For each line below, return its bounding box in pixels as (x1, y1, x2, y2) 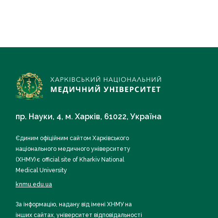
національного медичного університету (16, 145, 130, 152)
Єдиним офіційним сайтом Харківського (16, 134, 129, 142)
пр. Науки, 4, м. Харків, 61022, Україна (16, 111, 162, 121)
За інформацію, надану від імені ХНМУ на (16, 200, 132, 208)
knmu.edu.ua (16, 181, 52, 188)
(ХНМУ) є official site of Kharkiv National (16, 156, 124, 163)
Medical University (16, 166, 67, 174)
